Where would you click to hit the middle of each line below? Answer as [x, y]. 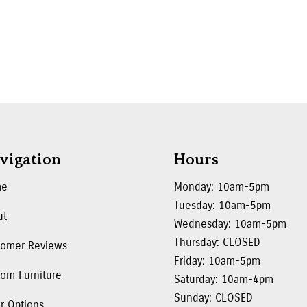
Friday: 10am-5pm [217, 260]
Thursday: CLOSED [217, 242]
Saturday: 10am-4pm [223, 279]
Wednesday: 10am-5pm [230, 223]
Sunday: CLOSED [213, 297]
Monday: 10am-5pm [221, 186]
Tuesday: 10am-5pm [222, 205]
